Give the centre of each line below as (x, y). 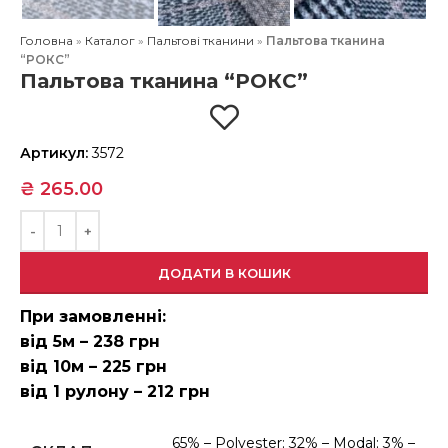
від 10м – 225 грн (94, 366)
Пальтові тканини (201, 40)
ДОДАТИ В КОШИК (224, 272)
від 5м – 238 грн (90, 341)
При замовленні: (93, 316)
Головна (47, 40)
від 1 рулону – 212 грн (115, 391)
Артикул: (56, 152)
